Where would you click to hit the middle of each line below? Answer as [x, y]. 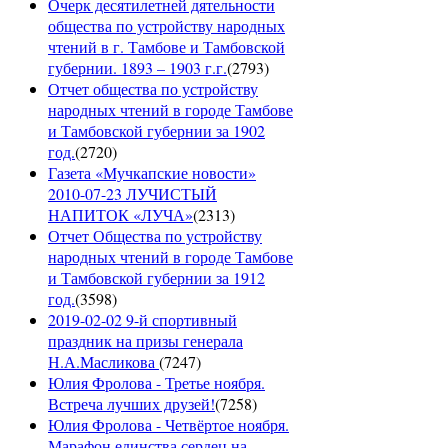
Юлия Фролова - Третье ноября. [156, 383]
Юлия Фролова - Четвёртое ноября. [168, 425]
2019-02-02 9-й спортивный [142, 320]
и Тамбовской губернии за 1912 [156, 278]
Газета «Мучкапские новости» [152, 173]
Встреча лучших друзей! [131, 404]
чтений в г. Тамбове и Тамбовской [166, 47]
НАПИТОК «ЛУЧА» [120, 215]
